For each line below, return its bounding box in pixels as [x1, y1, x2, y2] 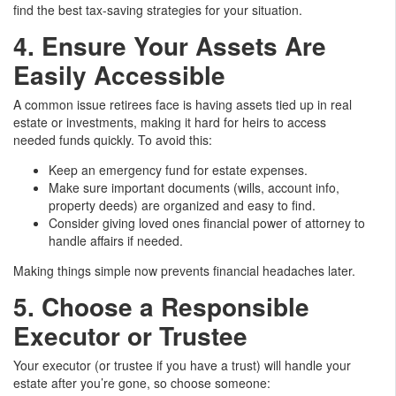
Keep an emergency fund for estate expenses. [49, 160, 308, 179]
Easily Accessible [13, 56, 225, 93]
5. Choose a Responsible [13, 287, 309, 324]
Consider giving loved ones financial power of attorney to [49, 213, 365, 232]
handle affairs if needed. [49, 231, 183, 249]
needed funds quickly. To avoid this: [13, 130, 212, 148]
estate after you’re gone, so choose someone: [13, 373, 270, 392]
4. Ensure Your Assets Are [13, 27, 326, 64]
